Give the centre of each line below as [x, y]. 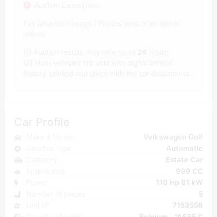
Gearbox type [49, 148]
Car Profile [42, 122]
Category [41, 160]
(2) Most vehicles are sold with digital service [98, 62]
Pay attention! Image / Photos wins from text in [101, 23]
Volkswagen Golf [173, 137]
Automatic [185, 148]
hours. [158, 52]
